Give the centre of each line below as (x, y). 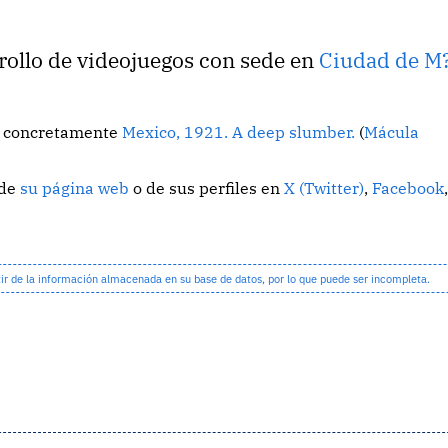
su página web (75, 188)
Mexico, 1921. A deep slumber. (239, 132)
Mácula (392, 132)
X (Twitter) (324, 188)
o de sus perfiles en (207, 188)
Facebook (408, 188)
